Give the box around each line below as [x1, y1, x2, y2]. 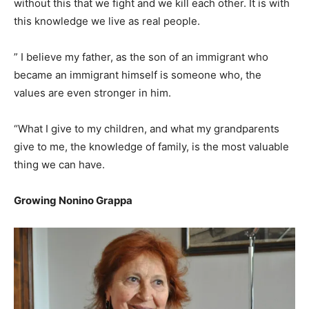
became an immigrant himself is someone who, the [14, 68, 261, 81]
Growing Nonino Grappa [14, 193, 132, 207]
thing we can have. [14, 157, 105, 171]
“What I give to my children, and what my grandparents [14, 121, 279, 135]
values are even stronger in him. [14, 86, 171, 99]
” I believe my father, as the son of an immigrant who [14, 50, 268, 63]
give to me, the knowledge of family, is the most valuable [14, 139, 289, 153]
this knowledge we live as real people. [14, 14, 200, 28]
